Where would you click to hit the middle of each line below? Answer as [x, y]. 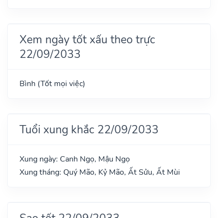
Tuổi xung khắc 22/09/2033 [89, 129]
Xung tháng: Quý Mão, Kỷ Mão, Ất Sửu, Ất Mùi [100, 172]
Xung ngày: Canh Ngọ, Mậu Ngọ [75, 159]
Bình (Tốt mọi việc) [52, 83]
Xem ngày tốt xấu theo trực [87, 39]
